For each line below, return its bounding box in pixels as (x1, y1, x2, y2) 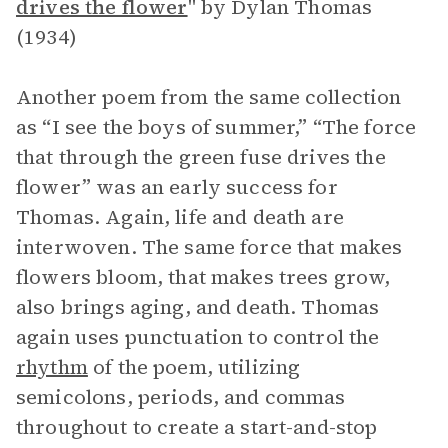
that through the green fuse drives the (16, 143, 386, 171)
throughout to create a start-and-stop (16, 413, 378, 441)
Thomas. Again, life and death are (16, 203, 344, 231)
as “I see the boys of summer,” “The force (16, 113, 417, 141)
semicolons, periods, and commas (16, 383, 346, 411)
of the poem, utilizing (87, 353, 301, 381)
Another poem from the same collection (16, 83, 402, 111)
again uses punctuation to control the (16, 323, 380, 351)
